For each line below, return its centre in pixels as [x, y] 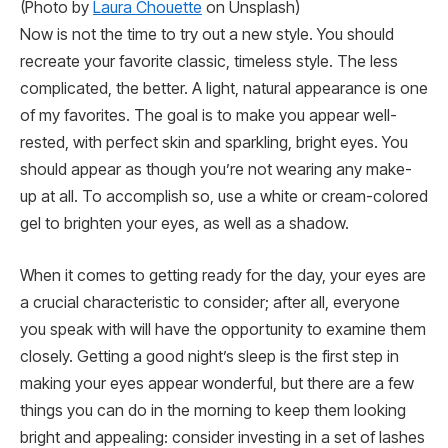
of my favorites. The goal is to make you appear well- [208, 116]
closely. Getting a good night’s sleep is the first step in [209, 356]
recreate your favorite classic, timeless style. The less [209, 62]
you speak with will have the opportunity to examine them [223, 329]
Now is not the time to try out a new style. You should [207, 35]
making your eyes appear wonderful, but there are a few [217, 383]
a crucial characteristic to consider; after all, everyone [210, 302]
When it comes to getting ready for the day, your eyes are [223, 275]
